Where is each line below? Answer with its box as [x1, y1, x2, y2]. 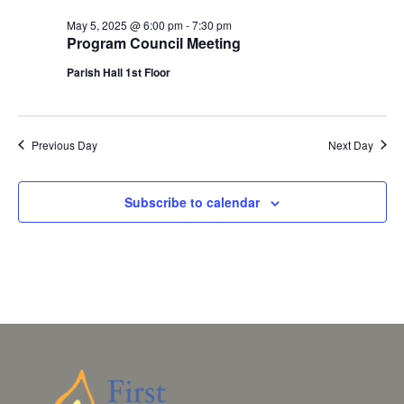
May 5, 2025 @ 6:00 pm [66, 16, 183, 32]
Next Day [327, 136, 373, 152]
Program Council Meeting [66, 32, 241, 53]
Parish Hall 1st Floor [66, 63, 170, 80]
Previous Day [31, 136, 97, 152]
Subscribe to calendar [124, 192, 260, 211]
